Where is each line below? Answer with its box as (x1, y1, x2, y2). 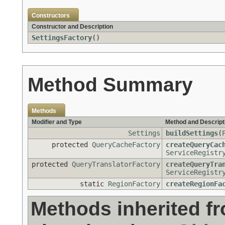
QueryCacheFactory (92, 141, 160, 149)
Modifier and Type (32, 119, 82, 126)
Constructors (32, 12, 70, 20)
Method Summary (28, 73, 193, 96)
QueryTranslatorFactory (72, 160, 160, 169)
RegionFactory (108, 180, 160, 188)
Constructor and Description (32, 23, 113, 31)
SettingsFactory (32, 34, 92, 42)
